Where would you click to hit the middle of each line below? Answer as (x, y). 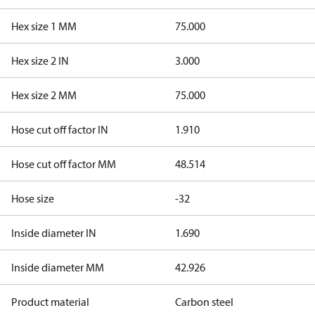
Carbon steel (204, 302)
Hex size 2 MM (44, 95)
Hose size (33, 198)
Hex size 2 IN (40, 60)
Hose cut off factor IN (60, 129)
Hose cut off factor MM (64, 164)
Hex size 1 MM (44, 26)
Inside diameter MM (58, 267)
